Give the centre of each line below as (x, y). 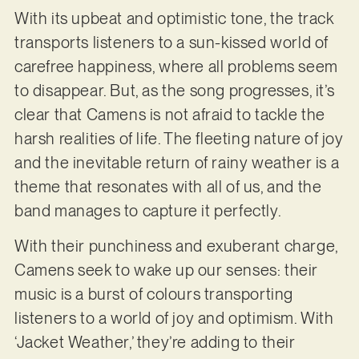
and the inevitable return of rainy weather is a (177, 162)
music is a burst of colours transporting (153, 294)
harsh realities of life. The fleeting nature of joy (179, 138)
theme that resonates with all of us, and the (168, 186)
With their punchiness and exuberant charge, (176, 246)
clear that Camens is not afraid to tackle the (169, 114)
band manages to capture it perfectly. (148, 210)
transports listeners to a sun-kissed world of (171, 42)
